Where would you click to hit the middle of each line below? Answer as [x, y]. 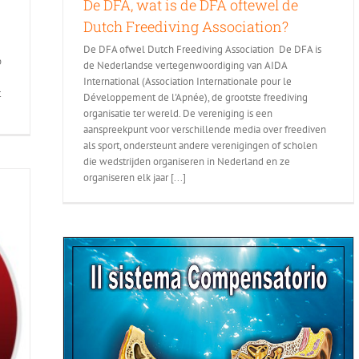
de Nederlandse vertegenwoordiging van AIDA [185, 66]
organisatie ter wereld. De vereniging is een [178, 114]
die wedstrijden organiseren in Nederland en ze [187, 162]
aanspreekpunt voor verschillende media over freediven [205, 130]
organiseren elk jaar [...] [135, 178]
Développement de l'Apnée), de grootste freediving [196, 98]
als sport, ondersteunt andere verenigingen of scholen [200, 146]
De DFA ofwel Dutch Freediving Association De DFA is [202, 50]
